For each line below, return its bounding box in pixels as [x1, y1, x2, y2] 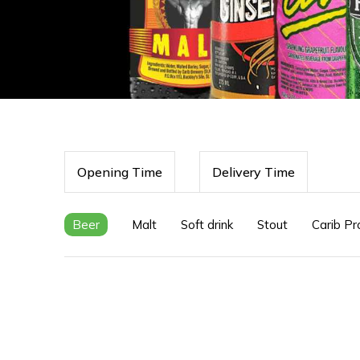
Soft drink [181, 217, 233, 232]
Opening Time [77, 164, 162, 180]
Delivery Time [212, 164, 295, 180]
